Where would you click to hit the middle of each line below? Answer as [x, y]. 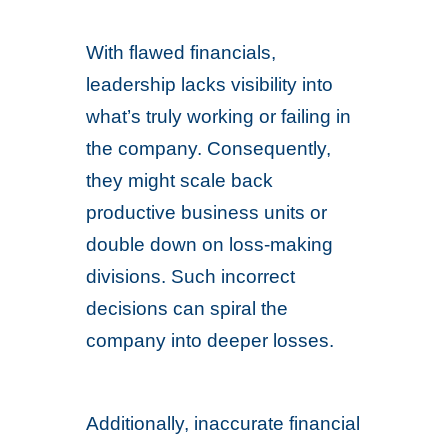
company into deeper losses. [210, 340]
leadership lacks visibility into [210, 84]
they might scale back [180, 180]
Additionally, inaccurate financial [223, 423]
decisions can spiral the [187, 308]
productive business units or [207, 212]
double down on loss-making [210, 244]
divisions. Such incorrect [191, 276]
